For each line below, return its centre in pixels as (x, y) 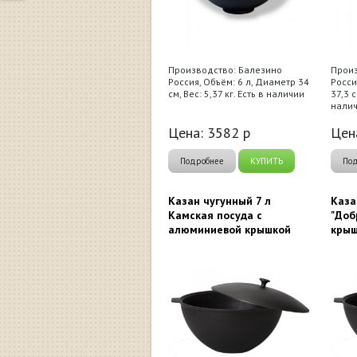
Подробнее (202, 161)
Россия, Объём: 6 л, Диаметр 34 (239, 82)
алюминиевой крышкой (229, 229)
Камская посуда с (215, 215)
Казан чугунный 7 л (220, 201)
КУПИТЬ (267, 161)
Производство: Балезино (225, 70)
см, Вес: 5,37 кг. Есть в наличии (236, 94)
